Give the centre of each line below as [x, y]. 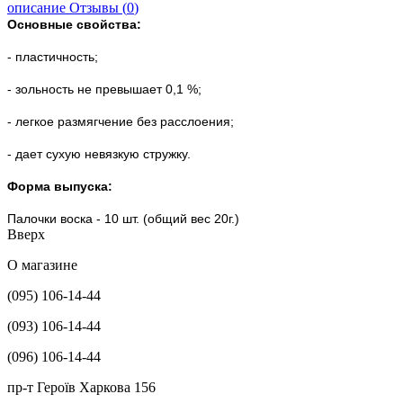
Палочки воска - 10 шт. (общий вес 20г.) [123, 218]
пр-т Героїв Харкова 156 [81, 387]
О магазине [42, 264]
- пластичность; [53, 56]
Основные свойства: [74, 24]
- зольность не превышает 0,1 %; [104, 89]
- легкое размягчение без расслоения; [121, 121]
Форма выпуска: [60, 186]
